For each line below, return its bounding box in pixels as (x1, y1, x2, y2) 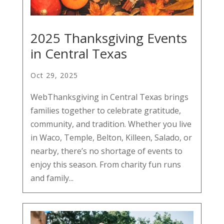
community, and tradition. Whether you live (30, 118, 191, 130)
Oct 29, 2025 (30, 70, 78, 80)
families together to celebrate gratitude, (30, 105, 181, 116)
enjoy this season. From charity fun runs (30, 159, 181, 170)
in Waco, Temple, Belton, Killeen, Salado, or (30, 132, 192, 143)
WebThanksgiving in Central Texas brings (30, 91, 188, 103)
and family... (30, 172, 73, 184)
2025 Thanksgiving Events (30, 29, 187, 47)
